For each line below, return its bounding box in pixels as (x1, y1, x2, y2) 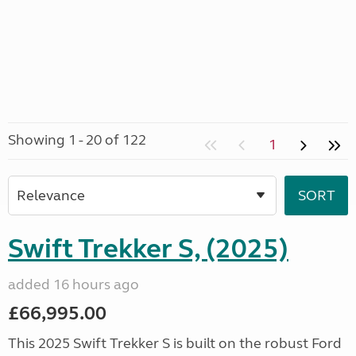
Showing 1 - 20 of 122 (8, 131, 146, 149)
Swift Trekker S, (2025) (8, 232, 288, 265)
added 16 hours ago (8, 276, 139, 293)
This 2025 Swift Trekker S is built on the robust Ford (8, 335, 342, 352)
